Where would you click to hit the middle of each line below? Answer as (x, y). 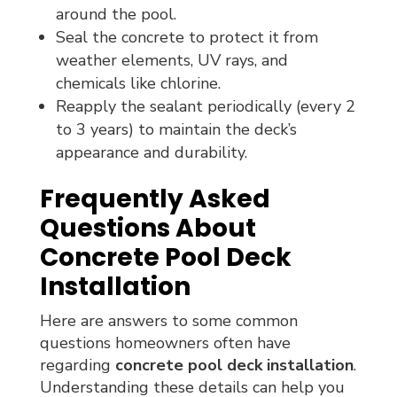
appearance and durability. (151, 152)
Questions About (148, 228)
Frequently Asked (155, 198)
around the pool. (116, 14)
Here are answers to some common (168, 320)
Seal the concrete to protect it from (187, 37)
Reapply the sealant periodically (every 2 (205, 106)
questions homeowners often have (165, 343)
